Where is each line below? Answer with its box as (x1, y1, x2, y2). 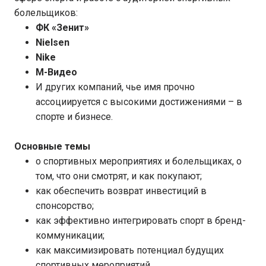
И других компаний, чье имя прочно (36, 81, 195, 93)
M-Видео (36, 66, 77, 78)
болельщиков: (14, 7, 78, 18)
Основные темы (14, 141, 93, 152)
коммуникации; (36, 230, 104, 241)
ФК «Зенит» (36, 22, 89, 33)
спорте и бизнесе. (36, 111, 113, 122)
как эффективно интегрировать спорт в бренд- (36, 215, 246, 226)
